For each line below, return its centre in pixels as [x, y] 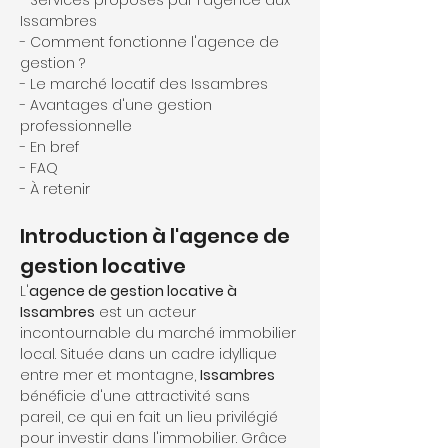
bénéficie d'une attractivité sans [137, 396]
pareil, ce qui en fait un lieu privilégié [151, 417]
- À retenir [55, 189]
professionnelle [76, 126]
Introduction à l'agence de [157, 236]
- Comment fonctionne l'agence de [151, 42]
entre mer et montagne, [110, 375]
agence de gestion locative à [134, 291]
